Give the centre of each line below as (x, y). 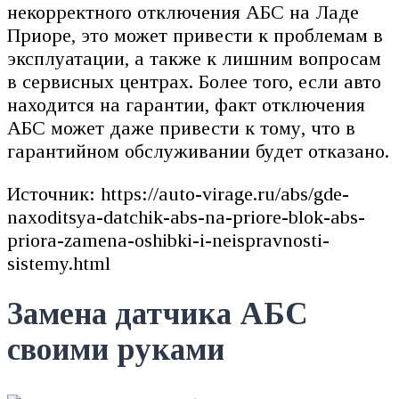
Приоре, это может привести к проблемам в (195, 35)
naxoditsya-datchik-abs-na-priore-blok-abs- (186, 216)
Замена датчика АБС (158, 314)
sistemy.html (59, 263)
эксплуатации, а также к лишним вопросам (194, 58)
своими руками (116, 350)
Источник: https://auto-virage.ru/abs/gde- (178, 193)
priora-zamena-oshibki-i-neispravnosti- (168, 240)
